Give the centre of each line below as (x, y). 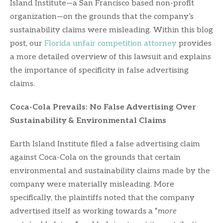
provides (194, 43)
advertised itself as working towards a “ (84, 211)
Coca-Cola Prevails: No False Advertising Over (103, 107)
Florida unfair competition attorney (111, 43)
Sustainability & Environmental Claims (88, 120)
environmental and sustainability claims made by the (110, 171)
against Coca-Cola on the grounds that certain (95, 157)
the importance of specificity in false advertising (99, 70)
